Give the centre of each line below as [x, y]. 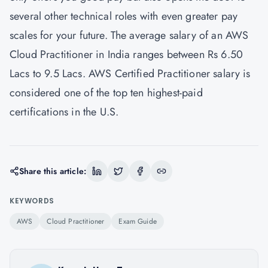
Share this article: [53, 171]
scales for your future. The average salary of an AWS [129, 35]
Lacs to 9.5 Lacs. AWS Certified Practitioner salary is [130, 74]
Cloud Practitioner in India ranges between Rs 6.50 [127, 54]
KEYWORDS [32, 201]
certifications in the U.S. [64, 112]
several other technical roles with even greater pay [124, 16]
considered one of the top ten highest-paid [106, 93]
